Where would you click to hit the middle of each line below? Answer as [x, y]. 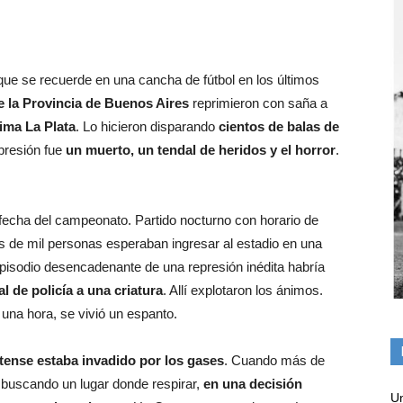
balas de [313, 126]
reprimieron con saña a [258, 103]
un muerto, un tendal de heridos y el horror [201, 149]
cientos [242, 126]
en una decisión [253, 383]
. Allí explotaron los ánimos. [243, 290]
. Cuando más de [274, 360]
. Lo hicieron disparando [147, 126]
